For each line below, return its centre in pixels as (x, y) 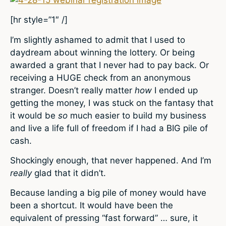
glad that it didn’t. (70, 173)
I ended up (176, 90)
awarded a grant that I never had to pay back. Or (109, 65)
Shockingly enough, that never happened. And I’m (111, 160)
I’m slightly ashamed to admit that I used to (98, 40)
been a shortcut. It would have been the (92, 206)
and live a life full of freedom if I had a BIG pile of (109, 128)
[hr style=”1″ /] (39, 20)
